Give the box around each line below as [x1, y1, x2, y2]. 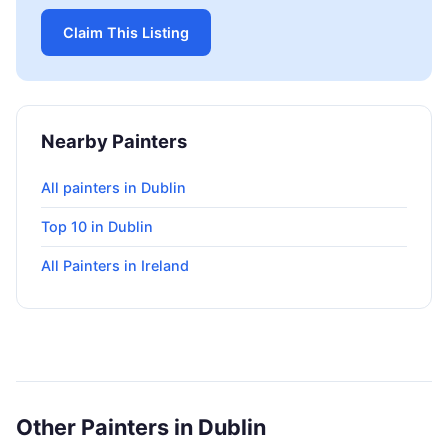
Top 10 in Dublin [41, 218, 153, 236]
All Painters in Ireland [41, 257, 189, 274]
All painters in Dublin [41, 179, 186, 197]
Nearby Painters [41, 130, 187, 153]
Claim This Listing [63, 24, 189, 42]
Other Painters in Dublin [16, 414, 266, 441]
